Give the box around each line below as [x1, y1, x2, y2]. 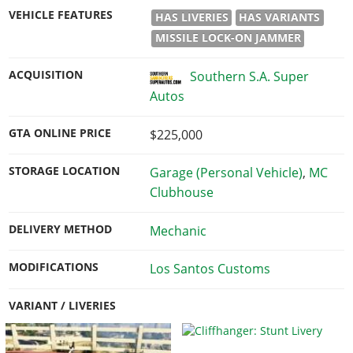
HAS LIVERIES [154, 9, 229, 24]
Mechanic [149, 221, 206, 240]
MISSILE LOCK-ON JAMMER [154, 31, 301, 46]
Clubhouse [149, 184, 214, 202]
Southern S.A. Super [190, 68, 310, 86]
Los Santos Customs [149, 260, 270, 278]
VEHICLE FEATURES [9, 7, 113, 22]
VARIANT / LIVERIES [9, 298, 117, 313]
